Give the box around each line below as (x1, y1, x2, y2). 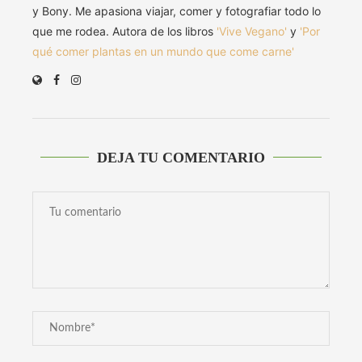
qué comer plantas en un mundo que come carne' (32, 44, 294, 59)
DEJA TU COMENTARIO (97, 149, 265, 166)
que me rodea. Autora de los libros (32, 24, 217, 39)
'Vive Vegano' (217, 24, 287, 39)
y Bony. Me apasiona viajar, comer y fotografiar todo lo (32, 4, 321, 19)
